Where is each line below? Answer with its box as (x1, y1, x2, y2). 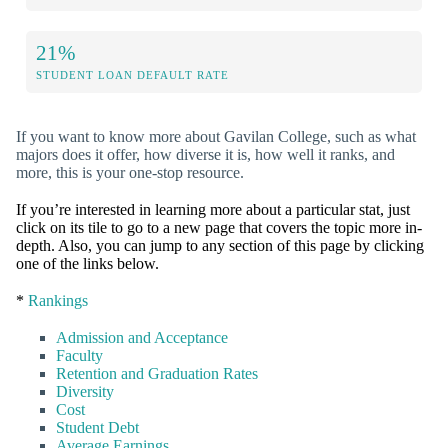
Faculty (56, 347, 103, 365)
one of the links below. (16, 254, 159, 272)
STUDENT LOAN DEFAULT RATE (36, 68, 229, 81)
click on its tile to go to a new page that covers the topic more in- (16, 218, 422, 236)
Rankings (28, 292, 88, 310)
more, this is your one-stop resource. (16, 163, 244, 181)
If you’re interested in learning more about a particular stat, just (16, 200, 410, 218)
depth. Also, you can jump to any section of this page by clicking (16, 236, 424, 254)
